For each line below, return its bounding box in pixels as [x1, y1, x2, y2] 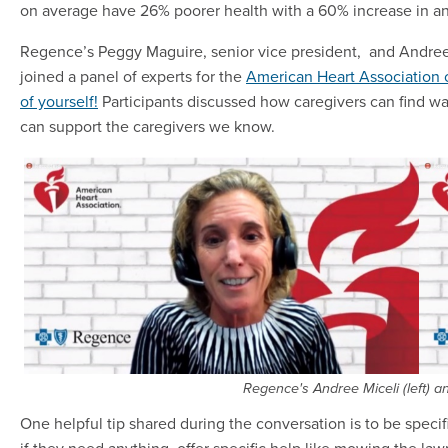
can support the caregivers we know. [20, 114, 275, 137]
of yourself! [20, 89, 98, 112]
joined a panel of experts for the [20, 64, 246, 87]
